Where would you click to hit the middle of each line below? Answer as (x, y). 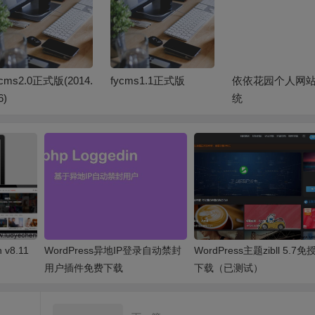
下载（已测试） (228, 268)
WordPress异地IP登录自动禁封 (113, 250)
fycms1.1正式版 (148, 81)
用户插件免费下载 (84, 268)
